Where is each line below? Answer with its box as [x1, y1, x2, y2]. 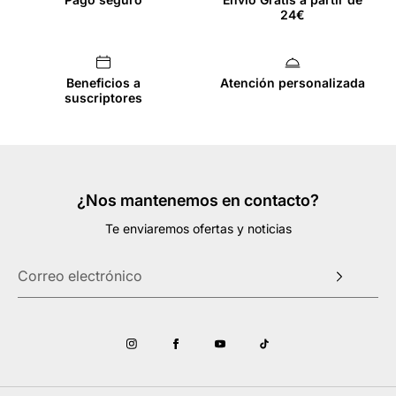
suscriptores [65, 89, 142, 105]
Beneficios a [66, 74, 141, 90]
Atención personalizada [220, 74, 365, 90]
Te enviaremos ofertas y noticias [104, 221, 292, 236]
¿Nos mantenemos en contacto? [77, 191, 319, 209]
